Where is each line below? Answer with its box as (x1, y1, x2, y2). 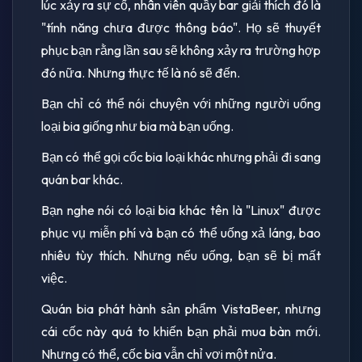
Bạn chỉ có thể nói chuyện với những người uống (41, 95, 321, 112)
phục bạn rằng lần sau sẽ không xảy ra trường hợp (41, 41, 321, 58)
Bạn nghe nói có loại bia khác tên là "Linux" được (41, 201, 321, 218)
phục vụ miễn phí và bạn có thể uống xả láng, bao (41, 224, 321, 241)
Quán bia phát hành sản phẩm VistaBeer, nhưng (41, 300, 321, 317)
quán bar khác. (41, 170, 123, 187)
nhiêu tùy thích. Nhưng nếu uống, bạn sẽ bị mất (41, 246, 321, 263)
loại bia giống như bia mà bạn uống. (41, 117, 234, 134)
